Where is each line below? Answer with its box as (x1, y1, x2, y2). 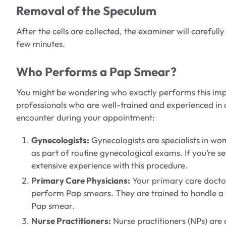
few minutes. (16, 38, 65, 49)
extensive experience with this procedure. (31, 160, 188, 171)
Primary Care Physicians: (31, 175, 130, 186)
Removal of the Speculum (16, 3, 156, 19)
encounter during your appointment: (16, 112, 155, 123)
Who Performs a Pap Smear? (16, 64, 177, 80)
